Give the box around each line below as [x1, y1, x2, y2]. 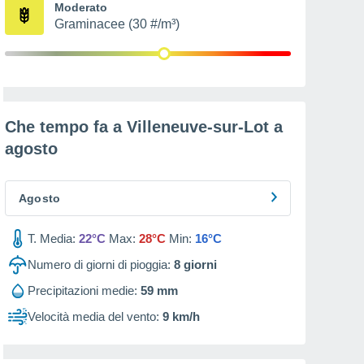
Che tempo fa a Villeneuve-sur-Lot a [5, 118, 283, 136]
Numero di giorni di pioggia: [28, 258, 171, 271]
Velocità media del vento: [28, 310, 159, 323]
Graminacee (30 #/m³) [54, 17, 180, 31]
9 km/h [162, 310, 200, 323]
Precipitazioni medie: [28, 284, 137, 297]
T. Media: [28, 232, 76, 245]
